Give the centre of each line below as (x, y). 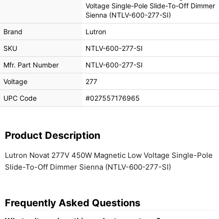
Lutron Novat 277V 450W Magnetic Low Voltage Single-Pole (109, 155)
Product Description (53, 136)
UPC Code (20, 98)
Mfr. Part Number (31, 65)
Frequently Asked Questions (73, 203)
